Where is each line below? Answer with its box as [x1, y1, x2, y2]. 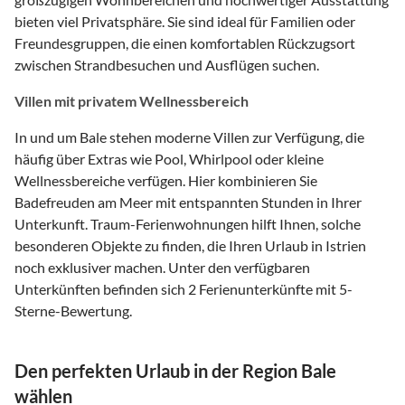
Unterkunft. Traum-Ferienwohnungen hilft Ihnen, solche [14, 214, 361, 232]
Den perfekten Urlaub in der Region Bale [14, 359, 336, 381]
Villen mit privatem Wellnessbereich [14, 91, 249, 109]
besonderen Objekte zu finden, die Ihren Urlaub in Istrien [14, 236, 366, 254]
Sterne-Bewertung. [14, 301, 132, 319]
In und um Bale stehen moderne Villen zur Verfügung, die [14, 127, 364, 146]
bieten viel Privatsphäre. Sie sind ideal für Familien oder [14, 12, 355, 30]
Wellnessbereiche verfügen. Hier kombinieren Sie [14, 171, 317, 189]
